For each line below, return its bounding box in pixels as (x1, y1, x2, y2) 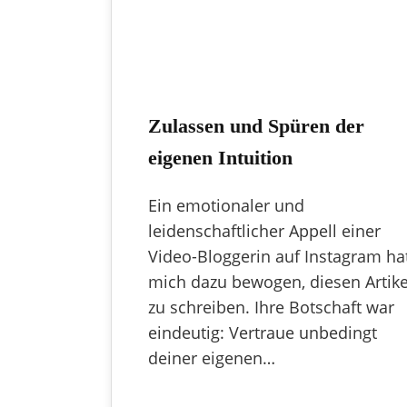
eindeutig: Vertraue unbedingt (148, 321, 377, 343)
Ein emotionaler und (148, 194, 304, 216)
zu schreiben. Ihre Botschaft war (148, 295, 394, 318)
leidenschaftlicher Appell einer (148, 219, 381, 242)
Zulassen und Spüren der (148, 114, 364, 138)
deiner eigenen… (148, 346, 275, 369)
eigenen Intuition (148, 146, 293, 170)
